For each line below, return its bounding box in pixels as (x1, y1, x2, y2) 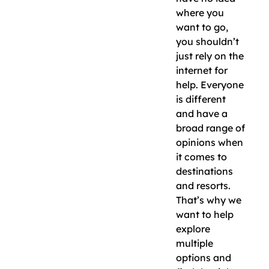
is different (176, 93, 226, 106)
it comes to (176, 151, 227, 163)
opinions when (176, 136, 243, 149)
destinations (176, 165, 233, 178)
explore (176, 223, 210, 235)
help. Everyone (176, 79, 244, 91)
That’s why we (176, 194, 241, 207)
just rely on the (176, 50, 244, 62)
